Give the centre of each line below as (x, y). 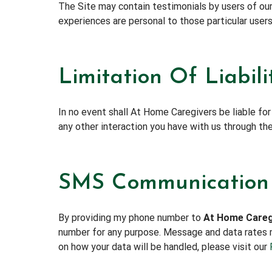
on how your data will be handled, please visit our (164, 246)
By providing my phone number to (131, 217)
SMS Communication (164, 183)
